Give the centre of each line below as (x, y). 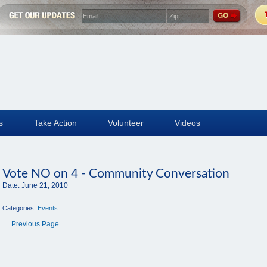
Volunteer (126, 123)
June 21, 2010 (45, 185)
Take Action (55, 123)
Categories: (19, 208)
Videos (187, 123)
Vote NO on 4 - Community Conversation (116, 174)
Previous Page (35, 224)
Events (48, 208)
